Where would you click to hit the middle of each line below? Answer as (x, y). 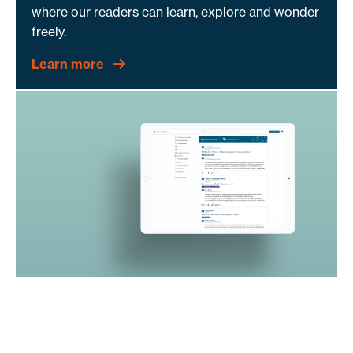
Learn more (68, 63)
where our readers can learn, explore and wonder (175, 11)
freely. (49, 31)
